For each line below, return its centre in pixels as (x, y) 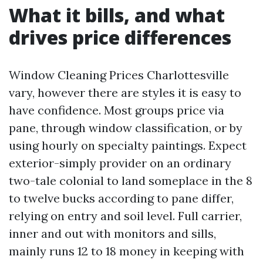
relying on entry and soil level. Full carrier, (125, 215)
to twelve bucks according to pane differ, (121, 198)
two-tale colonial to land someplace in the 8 (131, 180)
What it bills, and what (117, 15)
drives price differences (120, 37)
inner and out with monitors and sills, (112, 233)
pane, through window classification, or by (126, 127)
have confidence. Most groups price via (117, 110)
